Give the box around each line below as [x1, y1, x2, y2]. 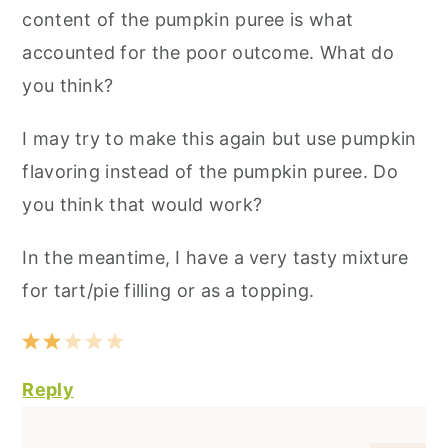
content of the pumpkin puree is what [22, 8, 354, 30]
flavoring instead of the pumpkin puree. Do [22, 160, 398, 182]
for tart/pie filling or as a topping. [22, 279, 315, 301]
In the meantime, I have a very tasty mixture [22, 246, 409, 268]
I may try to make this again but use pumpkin [22, 127, 417, 149]
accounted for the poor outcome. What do [22, 41, 395, 63]
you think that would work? [22, 193, 263, 215]
